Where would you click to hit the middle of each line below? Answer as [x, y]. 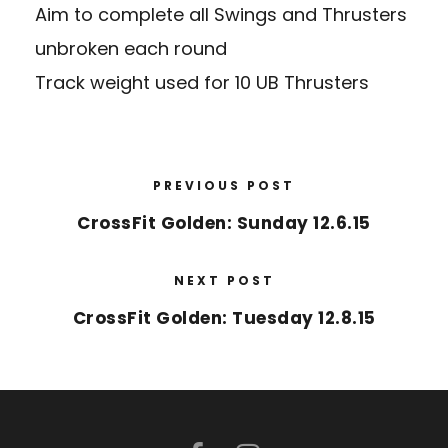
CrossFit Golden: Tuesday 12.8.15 [224, 318]
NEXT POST [224, 281]
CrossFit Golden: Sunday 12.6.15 [224, 223]
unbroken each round [131, 49]
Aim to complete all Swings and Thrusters [221, 15]
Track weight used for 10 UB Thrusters [202, 83]
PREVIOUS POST [224, 186]
